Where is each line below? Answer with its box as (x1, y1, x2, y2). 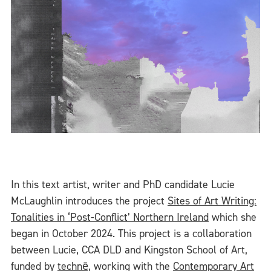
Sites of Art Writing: (168, 193, 256, 208)
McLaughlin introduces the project (11, 193, 168, 208)
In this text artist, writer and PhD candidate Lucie (11, 177, 235, 192)
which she (209, 209, 256, 224)
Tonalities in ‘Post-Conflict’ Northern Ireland (11, 209, 209, 224)
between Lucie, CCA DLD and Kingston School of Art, (11, 242, 247, 257)
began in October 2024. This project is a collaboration (11, 226, 252, 241)
